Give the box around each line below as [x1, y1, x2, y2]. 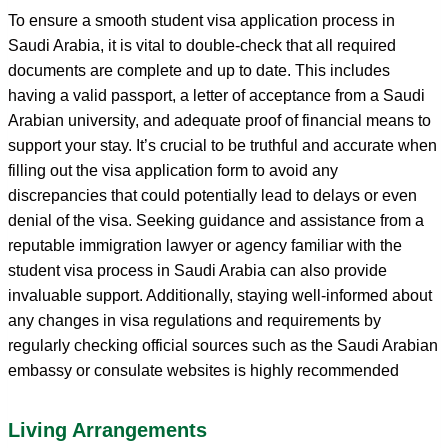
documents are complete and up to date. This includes [8, 61, 390, 79]
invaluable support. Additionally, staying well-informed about [8, 286, 432, 304]
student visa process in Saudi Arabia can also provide [8, 261, 387, 279]
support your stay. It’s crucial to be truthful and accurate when [8, 136, 437, 154]
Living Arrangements [8, 418, 207, 441]
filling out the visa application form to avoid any [8, 161, 338, 179]
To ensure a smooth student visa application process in [8, 11, 395, 29]
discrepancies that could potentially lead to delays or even [8, 186, 417, 204]
